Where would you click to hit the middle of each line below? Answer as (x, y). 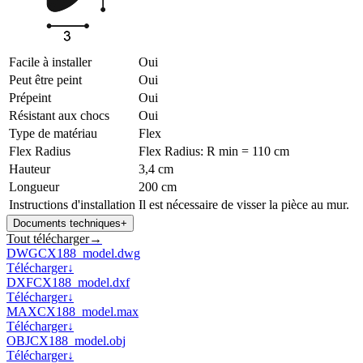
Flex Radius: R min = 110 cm (214, 151)
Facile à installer (50, 62)
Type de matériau (53, 133)
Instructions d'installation (72, 204)
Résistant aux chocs (59, 115)
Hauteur (30, 169)
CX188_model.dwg (89, 253)
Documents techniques (67, 223)
